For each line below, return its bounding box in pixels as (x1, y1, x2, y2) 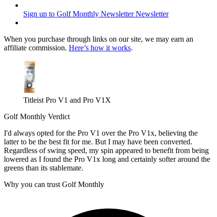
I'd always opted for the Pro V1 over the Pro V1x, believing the (4, 129, 198, 138)
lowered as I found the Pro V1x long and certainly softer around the (4, 155, 210, 164)
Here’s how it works (69, 44, 131, 52)
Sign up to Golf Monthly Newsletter (23, 10, 134, 18)
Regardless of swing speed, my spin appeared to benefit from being (4, 146, 209, 155)
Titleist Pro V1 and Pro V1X (23, 96, 111, 105)
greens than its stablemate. (4, 164, 83, 172)
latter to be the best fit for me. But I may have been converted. (4, 138, 192, 146)
